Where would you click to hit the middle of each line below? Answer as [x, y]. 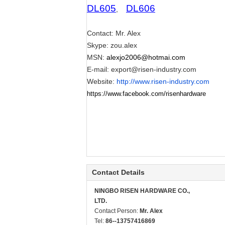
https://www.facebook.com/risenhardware [146, 94]
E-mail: [99, 69]
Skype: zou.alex [112, 45]
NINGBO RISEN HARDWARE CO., [142, 191]
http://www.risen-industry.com [163, 81]
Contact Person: [117, 211]
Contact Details [118, 172]
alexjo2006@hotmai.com [146, 57]
